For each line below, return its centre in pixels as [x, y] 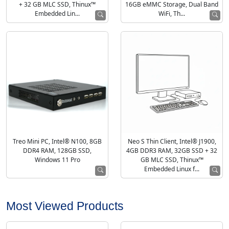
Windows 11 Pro [57, 160]
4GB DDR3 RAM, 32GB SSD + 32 [172, 151]
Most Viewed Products [65, 206]
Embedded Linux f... [172, 169]
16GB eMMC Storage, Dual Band [172, 5]
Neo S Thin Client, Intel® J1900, [172, 142]
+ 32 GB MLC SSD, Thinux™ [57, 5]
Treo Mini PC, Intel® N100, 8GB [57, 142]
